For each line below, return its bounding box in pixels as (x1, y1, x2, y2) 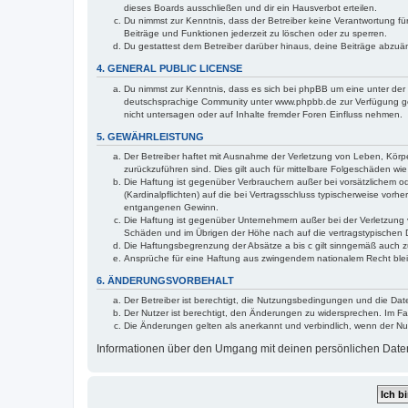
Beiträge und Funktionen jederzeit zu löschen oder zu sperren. (124, 28, 387, 39)
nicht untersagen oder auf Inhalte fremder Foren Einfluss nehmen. (124, 108, 403, 119)
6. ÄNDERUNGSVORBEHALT (97, 274, 234, 286)
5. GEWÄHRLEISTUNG (97, 130, 204, 142)
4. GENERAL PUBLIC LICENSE (97, 63, 242, 75)
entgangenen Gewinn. (124, 201, 219, 212)
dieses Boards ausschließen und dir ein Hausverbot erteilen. (124, 3, 377, 14)
